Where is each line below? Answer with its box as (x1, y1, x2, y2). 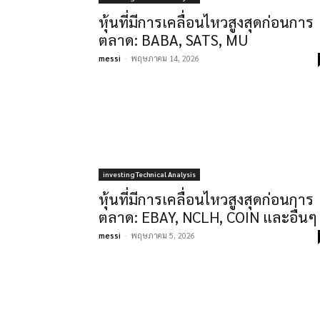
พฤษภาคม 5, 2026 (131, 230, 195, 241)
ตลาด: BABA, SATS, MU (99, 30, 248, 49)
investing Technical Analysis (103, 169, 196, 179)
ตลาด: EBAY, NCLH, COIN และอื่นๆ (99, 207, 317, 226)
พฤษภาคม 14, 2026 (131, 53, 199, 64)
